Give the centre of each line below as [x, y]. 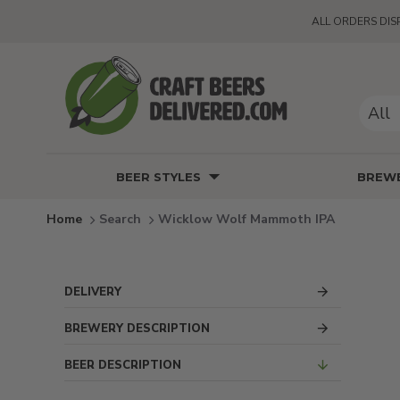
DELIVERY [93, 292]
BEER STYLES [158, 176]
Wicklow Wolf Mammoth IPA [246, 219]
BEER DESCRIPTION [123, 365]
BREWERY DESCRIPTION [137, 328]
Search [120, 219]
